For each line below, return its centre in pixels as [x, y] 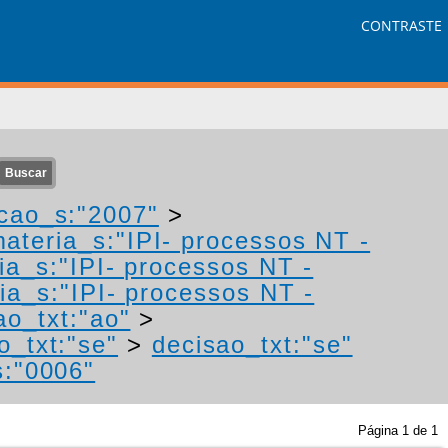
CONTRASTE [402, 26]
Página [380, 430]
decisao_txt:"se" [252, 344]
